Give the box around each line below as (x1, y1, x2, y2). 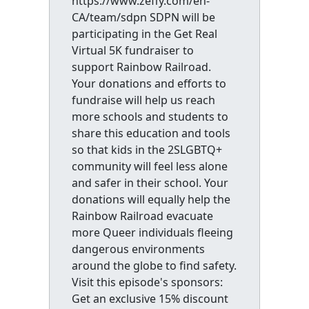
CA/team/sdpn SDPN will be (71, 9, 215, 25)
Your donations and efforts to (71, 75, 226, 91)
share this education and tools (71, 125, 230, 141)
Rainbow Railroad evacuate (71, 208, 213, 223)
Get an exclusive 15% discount (71, 290, 228, 306)
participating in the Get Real (71, 26, 217, 41)
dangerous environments (71, 241, 205, 257)
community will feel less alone (71, 158, 228, 174)
